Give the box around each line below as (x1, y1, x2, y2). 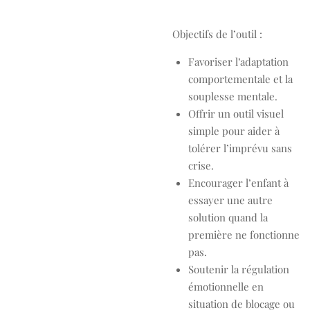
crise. (188, 158, 214, 172)
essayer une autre (188, 193, 273, 207)
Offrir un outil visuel (188, 107, 284, 120)
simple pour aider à (188, 124, 280, 138)
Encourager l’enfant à (188, 176, 289, 190)
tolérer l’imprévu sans (188, 141, 292, 155)
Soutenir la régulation (188, 262, 289, 276)
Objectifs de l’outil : (172, 27, 262, 41)
